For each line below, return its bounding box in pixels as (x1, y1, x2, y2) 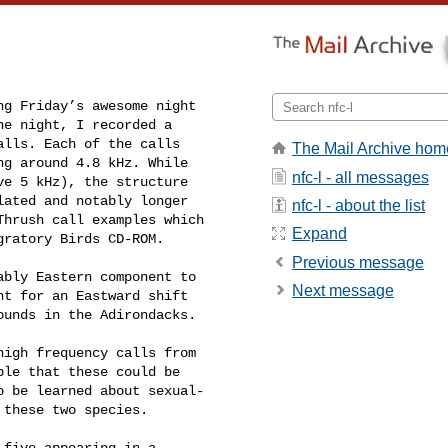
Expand (292, 225, 347, 243)
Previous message (292, 253, 424, 271)
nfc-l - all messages (292, 168, 429, 186)
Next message (292, 282, 394, 300)
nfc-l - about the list (292, 196, 425, 214)
